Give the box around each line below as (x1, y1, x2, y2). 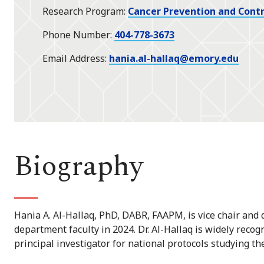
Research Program (42, 5, 124, 18)
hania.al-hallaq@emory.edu (109, 52, 239, 65)
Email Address (42, 52, 105, 65)
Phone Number (42, 28, 110, 42)
